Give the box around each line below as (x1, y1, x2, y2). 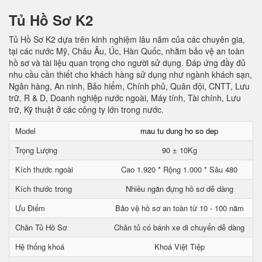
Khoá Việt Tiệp (154, 241, 205, 252)
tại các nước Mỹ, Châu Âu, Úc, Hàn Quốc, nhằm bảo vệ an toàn (9, 45, 244, 57)
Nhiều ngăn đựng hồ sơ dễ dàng (125, 183, 233, 194)
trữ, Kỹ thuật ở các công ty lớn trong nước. (9, 104, 164, 115)
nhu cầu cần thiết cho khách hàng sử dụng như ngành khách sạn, (9, 68, 252, 80)
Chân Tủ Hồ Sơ (15, 222, 67, 233)
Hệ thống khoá (15, 241, 64, 252)
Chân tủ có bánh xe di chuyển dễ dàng (114, 222, 244, 233)
